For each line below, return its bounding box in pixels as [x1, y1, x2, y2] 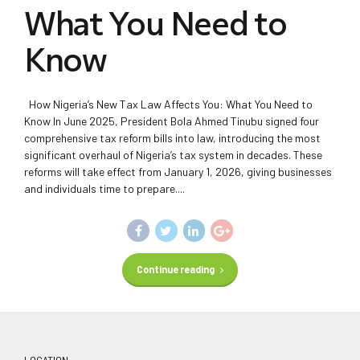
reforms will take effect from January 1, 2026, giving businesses [24, 165, 332, 178]
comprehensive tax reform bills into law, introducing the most [24, 131, 321, 145]
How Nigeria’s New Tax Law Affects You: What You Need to [24, 97, 313, 111]
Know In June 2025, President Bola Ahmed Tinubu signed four [24, 114, 319, 128]
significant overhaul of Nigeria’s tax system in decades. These [24, 148, 322, 162]
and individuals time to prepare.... [24, 182, 185, 195]
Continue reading [136, 264, 215, 276]
